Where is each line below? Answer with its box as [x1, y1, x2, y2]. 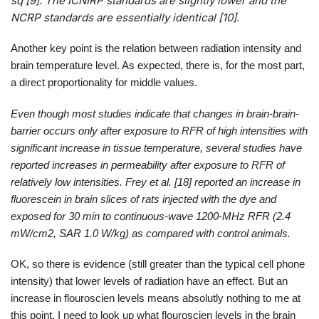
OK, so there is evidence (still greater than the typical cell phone [11, 258, 305, 271]
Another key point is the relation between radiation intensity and [11, 42, 301, 55]
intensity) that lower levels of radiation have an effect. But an [11, 275, 288, 288]
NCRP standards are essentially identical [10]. [11, 11, 239, 25]
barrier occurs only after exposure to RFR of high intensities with [11, 124, 308, 137]
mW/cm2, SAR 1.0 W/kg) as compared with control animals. [11, 226, 291, 239]
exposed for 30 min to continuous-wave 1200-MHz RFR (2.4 [11, 209, 291, 222]
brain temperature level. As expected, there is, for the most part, [11, 59, 305, 72]
